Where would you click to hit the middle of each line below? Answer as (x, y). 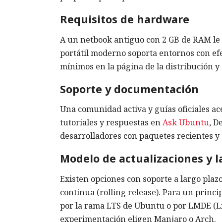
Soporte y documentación (129, 89)
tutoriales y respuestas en (111, 123)
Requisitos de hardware (125, 19)
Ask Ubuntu (186, 123)
